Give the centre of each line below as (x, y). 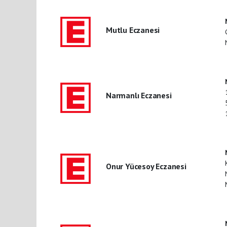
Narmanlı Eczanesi (139, 96)
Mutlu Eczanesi (133, 30)
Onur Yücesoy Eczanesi (146, 166)
